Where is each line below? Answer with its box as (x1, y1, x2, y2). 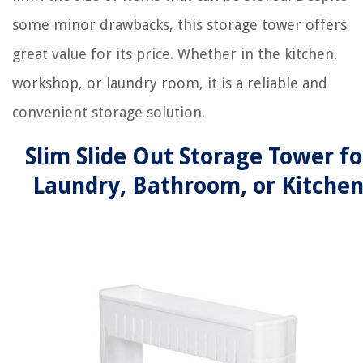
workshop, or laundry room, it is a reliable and (12, 75, 327, 92)
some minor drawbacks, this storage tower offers (12, 16, 347, 33)
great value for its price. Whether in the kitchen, (12, 45, 338, 62)
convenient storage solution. (12, 104, 205, 121)
